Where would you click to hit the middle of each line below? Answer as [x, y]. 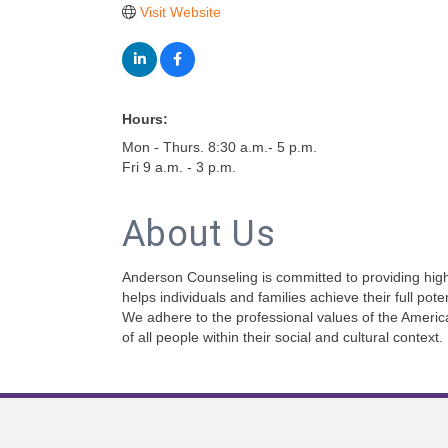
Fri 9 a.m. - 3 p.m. [179, 167]
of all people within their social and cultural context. [282, 337]
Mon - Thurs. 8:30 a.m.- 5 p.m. [219, 147]
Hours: [145, 119]
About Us [199, 234]
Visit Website [180, 12]
